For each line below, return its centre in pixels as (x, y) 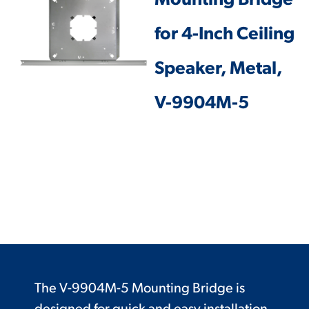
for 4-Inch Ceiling (225, 34)
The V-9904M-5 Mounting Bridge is (140, 289)
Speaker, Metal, (218, 69)
